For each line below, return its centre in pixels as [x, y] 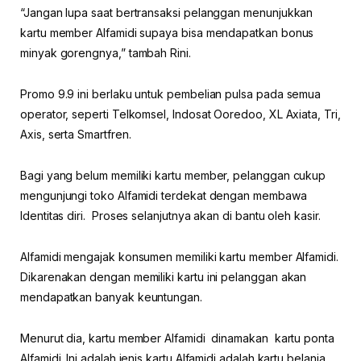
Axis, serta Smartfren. [76, 134]
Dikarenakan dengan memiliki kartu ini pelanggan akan [164, 276]
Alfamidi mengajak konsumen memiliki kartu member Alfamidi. [179, 256]
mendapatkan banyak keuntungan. [111, 297]
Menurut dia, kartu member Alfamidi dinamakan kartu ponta [177, 338]
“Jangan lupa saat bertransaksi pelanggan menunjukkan [167, 12]
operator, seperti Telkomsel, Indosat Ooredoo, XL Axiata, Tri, [180, 114]
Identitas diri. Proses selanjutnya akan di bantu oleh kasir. [170, 215]
